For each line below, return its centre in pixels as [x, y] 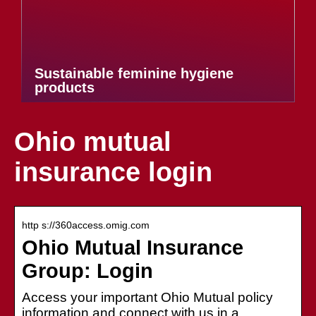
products [65, 87]
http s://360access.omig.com [86, 225]
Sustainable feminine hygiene [134, 73]
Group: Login [87, 271]
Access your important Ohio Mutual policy [147, 297]
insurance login [113, 172]
